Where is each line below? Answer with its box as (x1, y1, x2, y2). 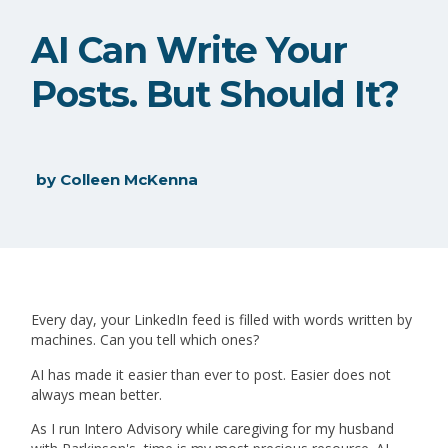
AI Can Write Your (31, 27, 348, 72)
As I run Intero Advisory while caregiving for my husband (31, 419, 395, 439)
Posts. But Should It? (31, 71, 400, 116)
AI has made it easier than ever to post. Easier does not (31, 364, 392, 384)
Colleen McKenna (60, 170, 199, 190)
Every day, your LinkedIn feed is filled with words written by (31, 310, 413, 330)
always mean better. (31, 384, 163, 404)
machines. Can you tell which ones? (31, 330, 260, 350)
